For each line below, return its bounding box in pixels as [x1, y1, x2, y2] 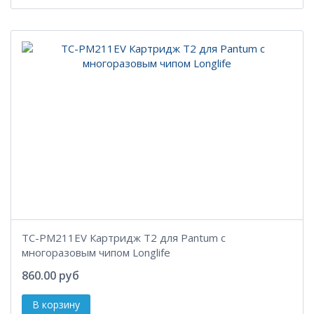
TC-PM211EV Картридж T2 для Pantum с [22, 231, 226, 245]
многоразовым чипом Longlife [22, 245, 170, 259]
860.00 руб [22, 268, 79, 283]
